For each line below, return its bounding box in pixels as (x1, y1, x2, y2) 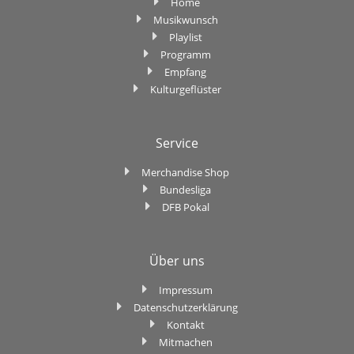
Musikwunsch (153, 12, 218, 27)
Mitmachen (158, 334, 213, 349)
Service (156, 134, 198, 152)
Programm (160, 47, 211, 62)
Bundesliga (160, 182, 211, 197)
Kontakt (166, 317, 205, 332)
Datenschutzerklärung (133, 299, 238, 314)
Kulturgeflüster (149, 81, 221, 96)
